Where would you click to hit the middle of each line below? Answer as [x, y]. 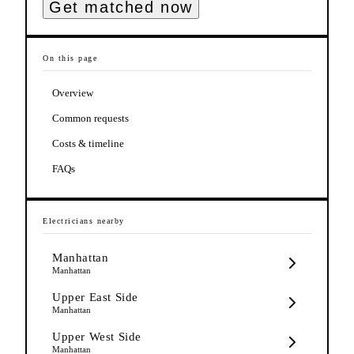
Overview [73, 92]
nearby [109, 220]
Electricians [68, 220]
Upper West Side [97, 336]
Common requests [90, 118]
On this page [70, 58]
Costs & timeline [88, 143]
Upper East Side [95, 297]
